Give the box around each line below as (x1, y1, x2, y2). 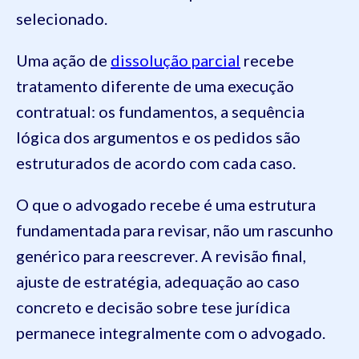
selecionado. (16, 8, 111, 28)
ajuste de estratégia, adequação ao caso (16, 271, 300, 291)
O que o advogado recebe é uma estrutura (16, 194, 316, 214)
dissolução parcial (111, 50, 240, 70)
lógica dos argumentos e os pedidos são (16, 127, 301, 147)
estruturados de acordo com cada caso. (16, 152, 296, 172)
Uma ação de (16, 50, 111, 70)
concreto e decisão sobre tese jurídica (16, 296, 290, 317)
